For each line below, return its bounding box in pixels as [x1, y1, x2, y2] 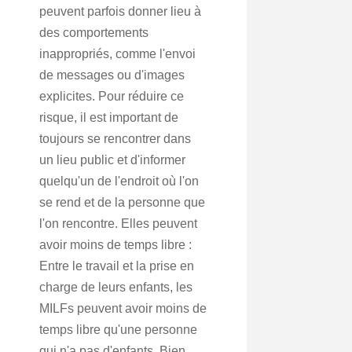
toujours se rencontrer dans [39, 132, 191, 145]
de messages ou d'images [39, 68, 185, 82]
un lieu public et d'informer [39, 153, 185, 167]
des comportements [39, 26, 148, 39]
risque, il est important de [39, 111, 178, 124]
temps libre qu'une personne [39, 323, 197, 336]
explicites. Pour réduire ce [39, 90, 184, 103]
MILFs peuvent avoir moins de [39, 302, 207, 315]
